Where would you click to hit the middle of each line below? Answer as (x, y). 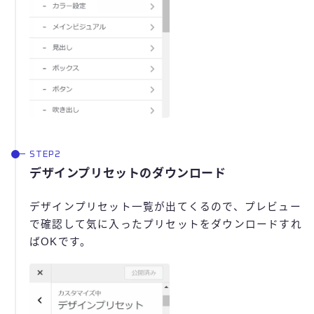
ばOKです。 (61, 241)
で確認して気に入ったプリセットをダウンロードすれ (166, 224)
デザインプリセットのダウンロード (128, 173)
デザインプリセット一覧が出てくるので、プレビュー (165, 206)
